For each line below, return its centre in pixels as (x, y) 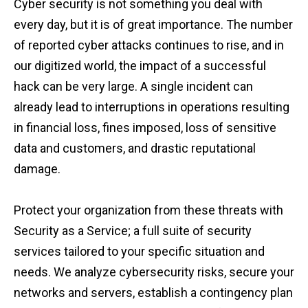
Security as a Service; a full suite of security (133, 231)
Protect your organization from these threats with (148, 210)
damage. (37, 169)
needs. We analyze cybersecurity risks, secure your (154, 272)
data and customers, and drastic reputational (135, 148)
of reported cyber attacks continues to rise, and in (149, 45)
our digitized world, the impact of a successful (140, 66)
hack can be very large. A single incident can (133, 87)
